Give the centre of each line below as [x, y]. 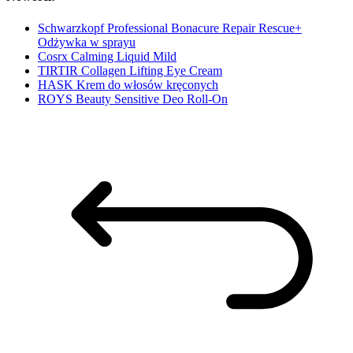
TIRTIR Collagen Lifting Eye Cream [130, 70]
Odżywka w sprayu [87, 42]
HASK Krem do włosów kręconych [128, 84]
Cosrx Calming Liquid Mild [107, 56]
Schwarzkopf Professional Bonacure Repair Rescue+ [170, 28]
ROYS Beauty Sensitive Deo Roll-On [133, 98]
